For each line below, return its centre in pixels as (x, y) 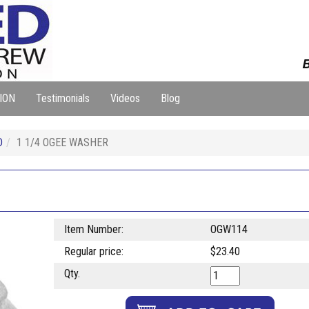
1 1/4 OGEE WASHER (62, 142)
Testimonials (63, 98)
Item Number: (93, 229)
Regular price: (93, 251)
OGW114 (229, 229)
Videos (125, 98)
